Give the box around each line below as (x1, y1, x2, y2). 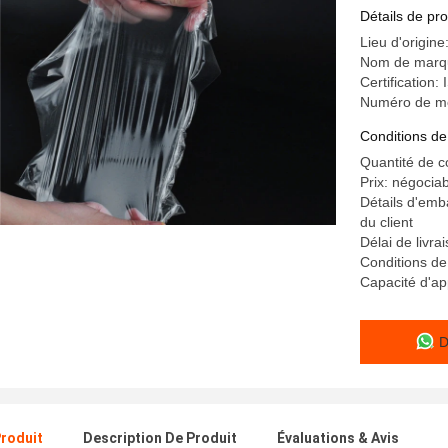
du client (360, 214, 413, 230)
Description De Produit (83, 430, 237, 446)
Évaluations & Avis (277, 430, 399, 446)
